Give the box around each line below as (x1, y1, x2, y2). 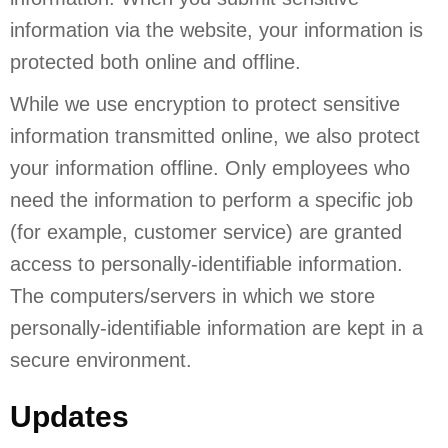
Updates (10, 399, 129, 433)
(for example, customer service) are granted (10, 220, 402, 243)
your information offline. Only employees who (10, 156, 410, 179)
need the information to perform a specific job (10, 188, 413, 211)
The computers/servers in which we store (10, 284, 375, 307)
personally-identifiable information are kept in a (10, 316, 423, 339)
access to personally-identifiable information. (10, 252, 403, 275)
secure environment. (10, 348, 192, 371)
